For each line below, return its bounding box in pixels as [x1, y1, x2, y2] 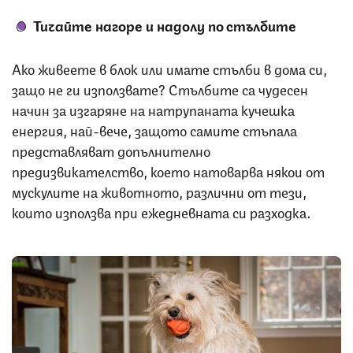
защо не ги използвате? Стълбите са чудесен [12, 77, 308, 98]
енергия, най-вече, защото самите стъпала [12, 118, 297, 139]
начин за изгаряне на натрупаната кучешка [12, 98, 295, 119]
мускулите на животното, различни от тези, [12, 180, 307, 201]
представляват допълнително [12, 139, 210, 160]
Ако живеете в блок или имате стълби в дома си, [12, 57, 327, 78]
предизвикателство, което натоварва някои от [12, 159, 325, 180]
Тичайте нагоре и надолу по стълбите [33, 13, 296, 35]
